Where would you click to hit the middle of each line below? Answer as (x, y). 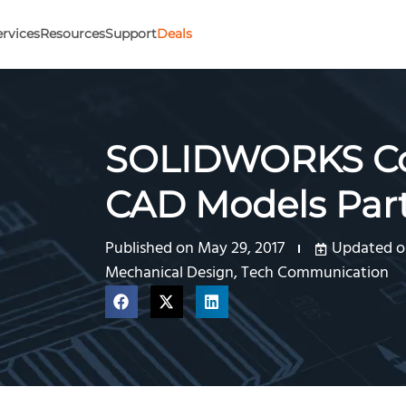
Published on (149, 249)
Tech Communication (314, 273)
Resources (72, 34)
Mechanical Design (169, 273)
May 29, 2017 (241, 249)
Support (131, 34)
